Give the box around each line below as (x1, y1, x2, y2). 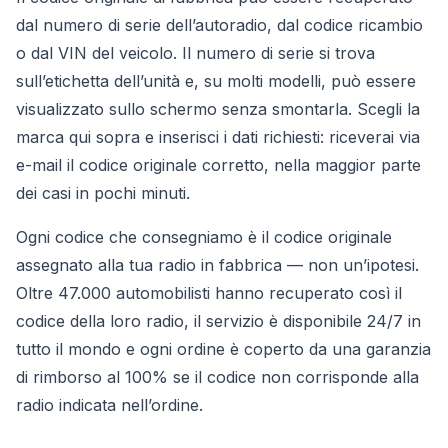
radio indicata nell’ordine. (16, 394, 203, 415)
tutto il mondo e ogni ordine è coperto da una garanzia (16, 338, 431, 359)
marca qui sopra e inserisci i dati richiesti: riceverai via (16, 126, 420, 147)
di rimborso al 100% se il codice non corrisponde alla (16, 366, 419, 387)
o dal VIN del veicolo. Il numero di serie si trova (16, 42, 375, 63)
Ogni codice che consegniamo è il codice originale (16, 226, 392, 247)
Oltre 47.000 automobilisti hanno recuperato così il (16, 282, 402, 303)
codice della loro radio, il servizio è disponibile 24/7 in (16, 310, 421, 331)
